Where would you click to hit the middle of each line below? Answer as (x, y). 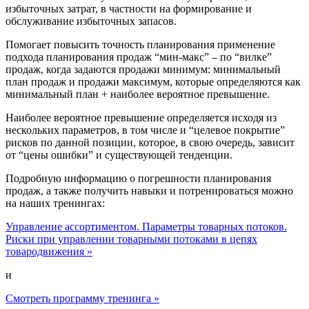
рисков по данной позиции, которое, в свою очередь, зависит (150, 143)
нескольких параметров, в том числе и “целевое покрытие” (145, 130)
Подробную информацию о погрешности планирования (138, 179)
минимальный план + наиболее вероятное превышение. (138, 94)
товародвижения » (49, 252)
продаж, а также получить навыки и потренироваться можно (149, 191)
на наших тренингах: (55, 203)
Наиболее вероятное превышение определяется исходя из (141, 118)
